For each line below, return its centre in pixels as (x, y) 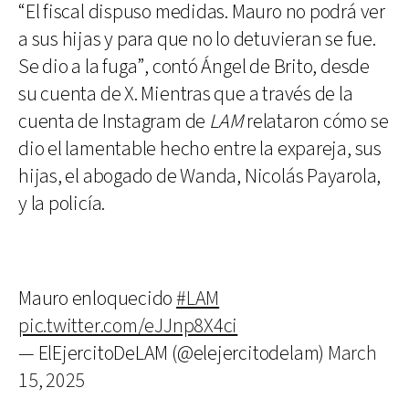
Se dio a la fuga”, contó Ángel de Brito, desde (194, 67)
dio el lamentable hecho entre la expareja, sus (200, 149)
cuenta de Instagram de (114, 121)
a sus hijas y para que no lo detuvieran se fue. (197, 39)
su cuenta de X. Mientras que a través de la (186, 94)
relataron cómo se (316, 121)
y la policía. (62, 204)
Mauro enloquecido (98, 299)
